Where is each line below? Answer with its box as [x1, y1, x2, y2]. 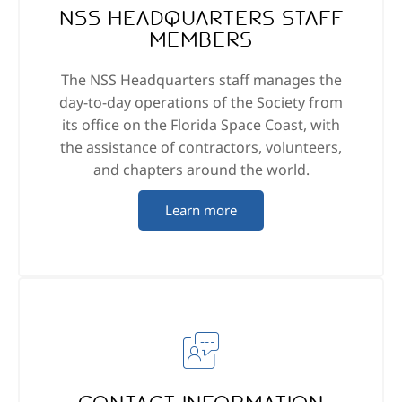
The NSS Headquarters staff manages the [60, 70, 342, 91]
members [149, 31, 253, 51]
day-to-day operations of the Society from [59, 92, 343, 113]
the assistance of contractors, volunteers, [60, 137, 342, 158]
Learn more [165, 201, 237, 220]
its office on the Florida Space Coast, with [62, 115, 340, 135]
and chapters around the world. [92, 160, 310, 180]
